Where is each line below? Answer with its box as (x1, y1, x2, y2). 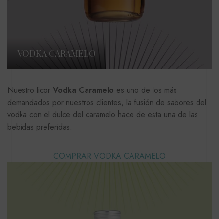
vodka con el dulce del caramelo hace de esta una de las (7, 109, 198, 120)
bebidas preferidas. (7, 121, 72, 132)
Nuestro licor (7, 84, 53, 96)
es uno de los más (114, 84, 177, 96)
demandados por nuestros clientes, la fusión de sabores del (7, 96, 206, 108)
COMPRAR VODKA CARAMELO (53, 150, 166, 162)
